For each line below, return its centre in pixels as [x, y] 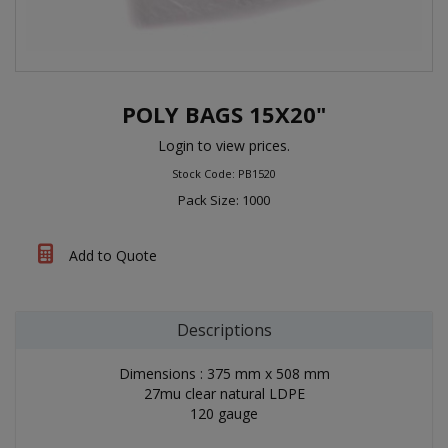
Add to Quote [111, 255]
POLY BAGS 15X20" [224, 113]
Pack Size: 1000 [224, 199]
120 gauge [224, 413]
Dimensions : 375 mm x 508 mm [224, 373]
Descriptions [224, 329]
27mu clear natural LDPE [224, 393]
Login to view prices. [224, 145]
